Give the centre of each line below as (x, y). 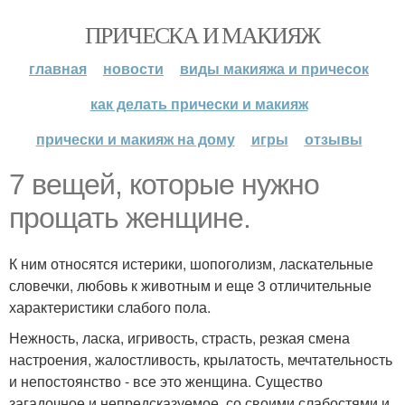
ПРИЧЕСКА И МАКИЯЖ (202, 34)
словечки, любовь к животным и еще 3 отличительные (190, 285)
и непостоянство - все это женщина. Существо (166, 381)
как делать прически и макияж (199, 104)
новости (133, 68)
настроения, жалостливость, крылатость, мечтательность (201, 359)
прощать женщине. (130, 218)
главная (58, 68)
